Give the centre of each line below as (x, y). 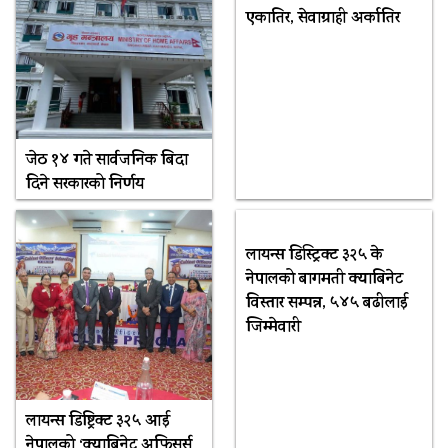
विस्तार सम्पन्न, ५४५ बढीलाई (326, 303)
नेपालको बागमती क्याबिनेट (324, 279)
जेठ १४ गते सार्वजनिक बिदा (106, 160)
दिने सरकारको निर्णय (84, 184)
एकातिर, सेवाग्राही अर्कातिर (322, 18)
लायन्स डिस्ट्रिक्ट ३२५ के (314, 255)
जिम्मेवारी (273, 327)
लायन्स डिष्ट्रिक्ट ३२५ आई (97, 421)
